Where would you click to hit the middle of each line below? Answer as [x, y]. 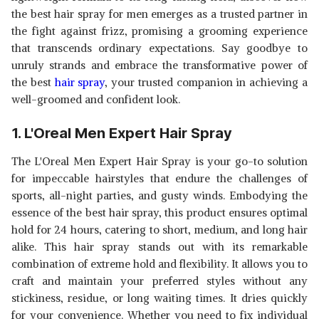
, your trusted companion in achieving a [206, 82]
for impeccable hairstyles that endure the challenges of [159, 178]
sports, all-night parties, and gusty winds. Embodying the [159, 195]
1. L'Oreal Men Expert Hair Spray [122, 133]
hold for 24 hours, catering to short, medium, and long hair [159, 230]
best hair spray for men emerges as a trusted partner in [169, 14]
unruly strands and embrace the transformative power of [159, 65]
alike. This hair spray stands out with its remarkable [159, 247]
